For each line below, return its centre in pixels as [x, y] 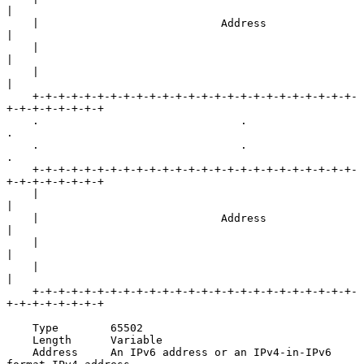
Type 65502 [19, 327]
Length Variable [19, 340]
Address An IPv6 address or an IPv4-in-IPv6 [19, 352]
